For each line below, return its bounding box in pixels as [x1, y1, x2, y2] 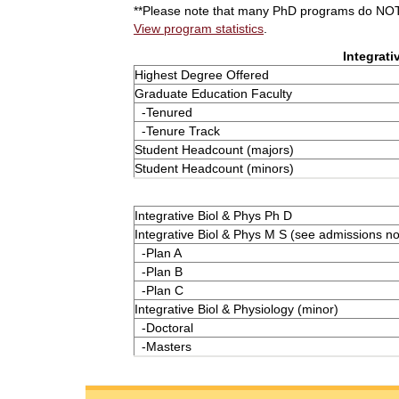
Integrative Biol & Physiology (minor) [134, 302, 338, 316]
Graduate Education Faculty [134, 85, 292, 101]
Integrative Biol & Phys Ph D [134, 208, 292, 223]
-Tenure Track [134, 123, 220, 138]
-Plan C [134, 283, 183, 297]
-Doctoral [134, 321, 193, 335]
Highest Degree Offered [134, 67, 269, 82]
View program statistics [134, 21, 264, 36]
